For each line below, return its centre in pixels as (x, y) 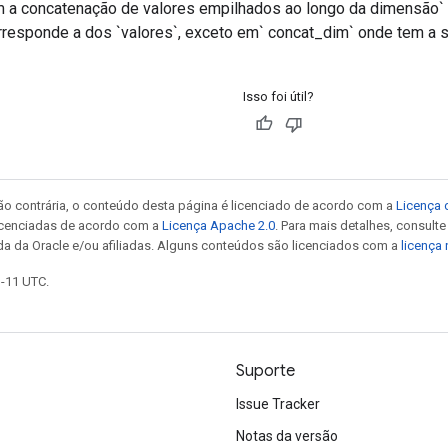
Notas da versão (287, 436)
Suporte (265, 371)
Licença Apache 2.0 (218, 225)
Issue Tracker (278, 404)
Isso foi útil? (278, 96)
